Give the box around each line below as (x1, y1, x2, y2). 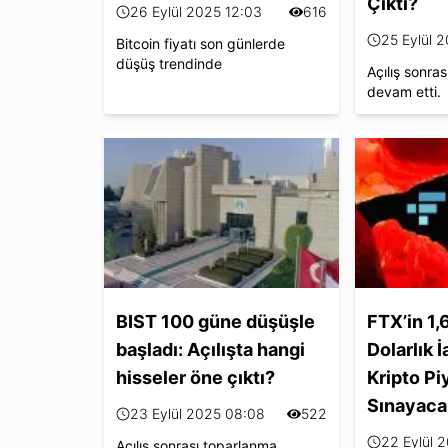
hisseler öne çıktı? (116, 366, 275, 388)
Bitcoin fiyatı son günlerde (116, 34, 285, 52)
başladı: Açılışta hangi (116, 338, 305, 360)
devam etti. (366, 82, 441, 100)
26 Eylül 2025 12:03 (130, 2, 262, 20)
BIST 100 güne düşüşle (116, 310, 315, 332)
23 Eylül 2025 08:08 (130, 404, 265, 422)
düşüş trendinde (116, 54, 222, 72)
